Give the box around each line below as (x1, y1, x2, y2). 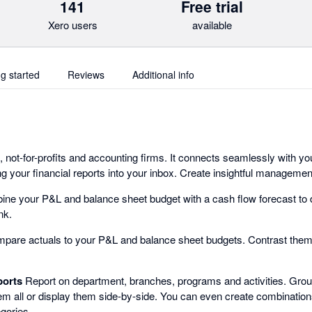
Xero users (47, 17, 97, 32)
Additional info (132, 68, 194, 81)
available (192, 17, 232, 32)
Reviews (68, 68, 104, 81)
